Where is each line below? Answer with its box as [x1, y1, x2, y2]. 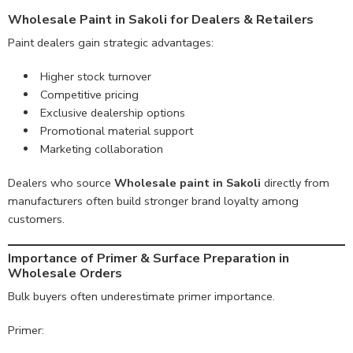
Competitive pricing [39, 86, 139, 102]
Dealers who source [8, 174, 114, 191]
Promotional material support [39, 122, 193, 139]
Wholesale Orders [8, 265, 122, 283]
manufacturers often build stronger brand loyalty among [8, 192, 299, 209]
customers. [8, 210, 65, 227]
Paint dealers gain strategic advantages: [8, 34, 214, 50]
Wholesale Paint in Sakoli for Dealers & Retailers [8, 10, 314, 28]
